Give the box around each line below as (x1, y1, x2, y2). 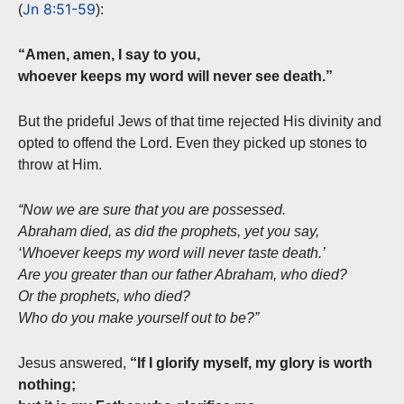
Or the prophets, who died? (18, 289, 190, 305)
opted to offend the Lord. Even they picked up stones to (18, 135, 367, 151)
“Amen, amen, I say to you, (18, 47, 200, 63)
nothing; (18, 377, 76, 393)
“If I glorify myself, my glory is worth (130, 355, 372, 372)
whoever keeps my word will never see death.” (18, 69, 333, 85)
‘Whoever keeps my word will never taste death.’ (18, 245, 326, 262)
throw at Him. (18, 157, 102, 173)
